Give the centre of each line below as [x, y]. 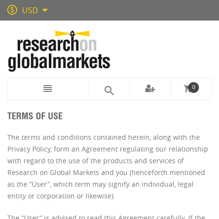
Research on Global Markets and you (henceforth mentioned [106, 172]
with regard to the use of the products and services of [96, 161]
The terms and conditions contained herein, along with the [104, 137]
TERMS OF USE [35, 116]
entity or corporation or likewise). [61, 196]
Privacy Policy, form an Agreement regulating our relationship [108, 149]
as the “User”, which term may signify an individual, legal [100, 184]
